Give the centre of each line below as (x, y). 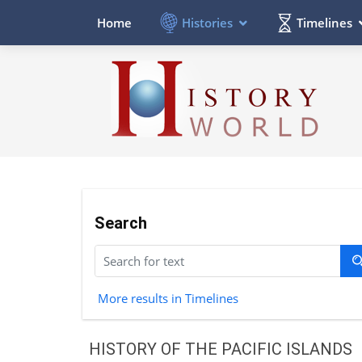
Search (121, 223)
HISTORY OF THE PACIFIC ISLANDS (220, 349)
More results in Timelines (168, 298)
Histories (207, 22)
